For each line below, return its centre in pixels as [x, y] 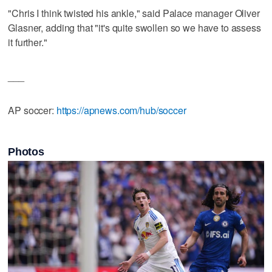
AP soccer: [32, 110]
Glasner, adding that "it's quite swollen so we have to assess [134, 27]
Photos [26, 151]
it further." [28, 42]
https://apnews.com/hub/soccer [121, 110]
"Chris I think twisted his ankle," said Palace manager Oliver [134, 13]
